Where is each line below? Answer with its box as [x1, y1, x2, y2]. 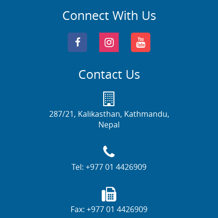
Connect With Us [62, 7, 156, 23]
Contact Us [78, 66, 140, 82]
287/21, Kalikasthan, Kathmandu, [49, 108, 169, 119]
